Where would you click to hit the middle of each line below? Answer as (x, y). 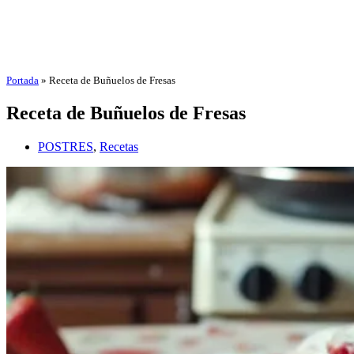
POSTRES (66, 146)
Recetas (119, 146)
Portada (23, 80)
